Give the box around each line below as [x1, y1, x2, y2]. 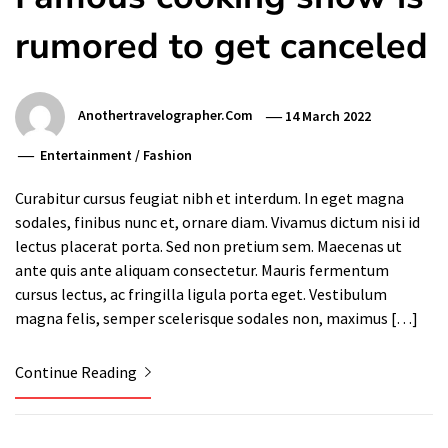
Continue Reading [15, 362, 140, 383]
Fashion [143, 146, 193, 165]
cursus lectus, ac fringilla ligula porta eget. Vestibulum [15, 284, 387, 305]
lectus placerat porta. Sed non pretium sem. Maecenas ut [15, 236, 402, 257]
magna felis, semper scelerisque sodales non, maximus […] [15, 308, 418, 329]
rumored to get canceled [15, 22, 428, 72]
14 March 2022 [285, 106, 372, 125]
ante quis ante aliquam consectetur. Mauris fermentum [15, 260, 389, 281]
